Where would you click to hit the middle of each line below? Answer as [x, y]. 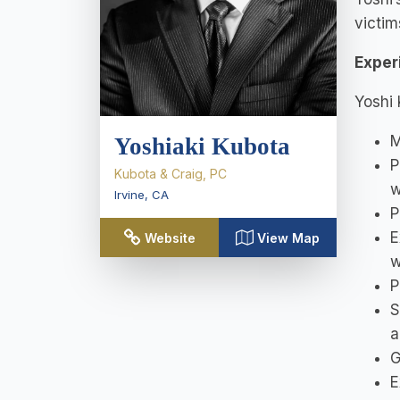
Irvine [129, 195]
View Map [288, 238]
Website [170, 238]
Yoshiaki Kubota [202, 146]
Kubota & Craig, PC [171, 174]
